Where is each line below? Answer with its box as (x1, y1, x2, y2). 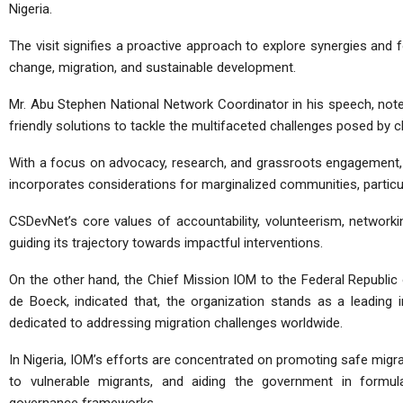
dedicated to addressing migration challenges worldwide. (9, 315, 343, 331)
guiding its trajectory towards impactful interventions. (9, 235, 323, 251)
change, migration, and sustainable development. (9, 59, 296, 76)
